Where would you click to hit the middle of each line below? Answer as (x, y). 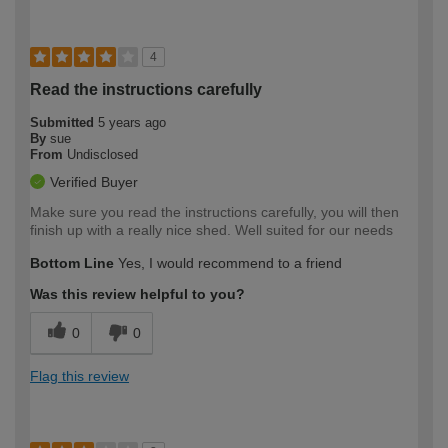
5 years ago (132, 123)
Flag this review (79, 376)
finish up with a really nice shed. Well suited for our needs (211, 230)
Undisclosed (102, 155)
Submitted (64, 123)
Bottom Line (72, 263)
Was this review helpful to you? (137, 294)
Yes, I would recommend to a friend (228, 263)
